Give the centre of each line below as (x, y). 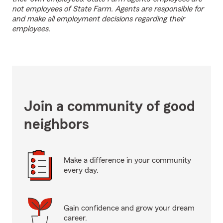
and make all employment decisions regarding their (98, 19)
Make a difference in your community (127, 160)
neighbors (56, 124)
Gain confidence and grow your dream (129, 208)
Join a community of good (110, 107)
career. (75, 218)
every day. (81, 170)
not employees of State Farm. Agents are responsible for (108, 9)
